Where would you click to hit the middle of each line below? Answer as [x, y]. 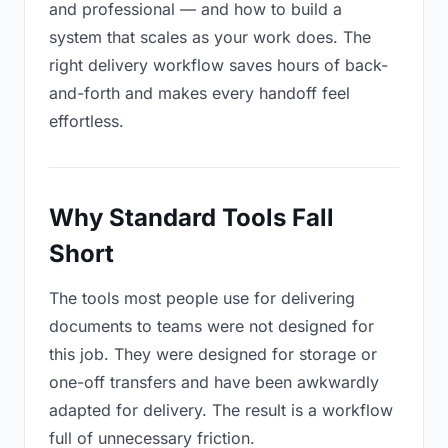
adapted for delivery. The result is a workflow [221, 410]
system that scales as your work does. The [210, 37]
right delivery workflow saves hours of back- [218, 65]
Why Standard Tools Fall [191, 217]
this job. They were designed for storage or [213, 354]
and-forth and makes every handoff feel [199, 93]
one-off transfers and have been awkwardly [214, 382]
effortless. [86, 121]
